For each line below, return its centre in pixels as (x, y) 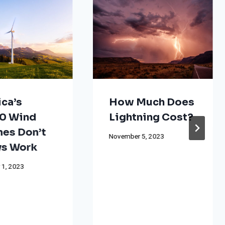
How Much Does (151, 102)
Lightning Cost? (151, 117)
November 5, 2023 (137, 137)
